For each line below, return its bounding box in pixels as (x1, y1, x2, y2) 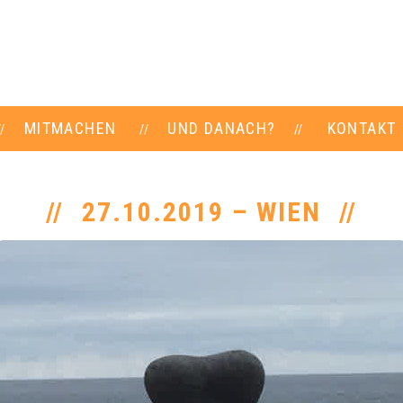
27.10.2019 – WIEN (82, 196, 321, 228)
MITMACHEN (23, 119, 117, 138)
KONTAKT (327, 119, 397, 138)
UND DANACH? (167, 119, 276, 138)
